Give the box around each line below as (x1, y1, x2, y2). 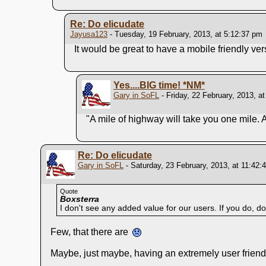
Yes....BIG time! (113, 80, 183, 90)
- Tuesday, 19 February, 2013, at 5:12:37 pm (107, 29, 262, 39)
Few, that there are (50, 226, 131, 237)
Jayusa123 (69, 29, 107, 39)
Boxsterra (59, 194, 99, 204)
